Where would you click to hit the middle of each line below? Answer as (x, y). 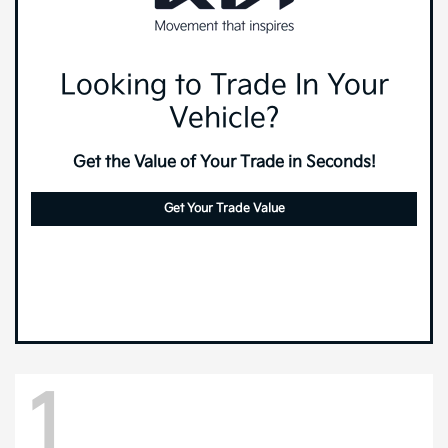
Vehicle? (224, 118)
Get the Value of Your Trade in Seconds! (224, 162)
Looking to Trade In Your (224, 85)
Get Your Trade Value (224, 208)
